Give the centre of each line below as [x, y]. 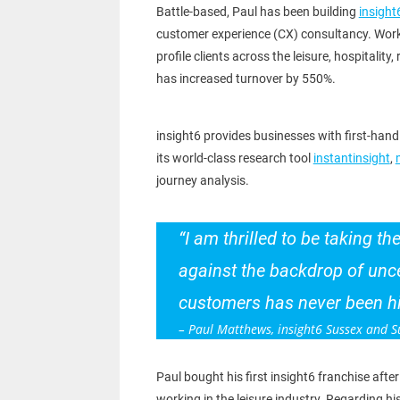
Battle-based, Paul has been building [257, 12]
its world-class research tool [234, 158]
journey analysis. [202, 181]
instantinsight [351, 158]
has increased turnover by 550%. [246, 79]
